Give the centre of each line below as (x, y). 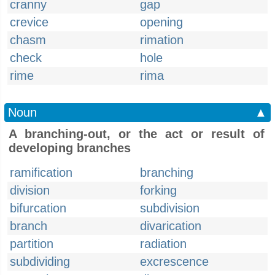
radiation (163, 244)
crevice (29, 22)
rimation (162, 40)
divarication (171, 226)
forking (158, 190)
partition (32, 244)
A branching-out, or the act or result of (137, 134)
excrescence (174, 261)
